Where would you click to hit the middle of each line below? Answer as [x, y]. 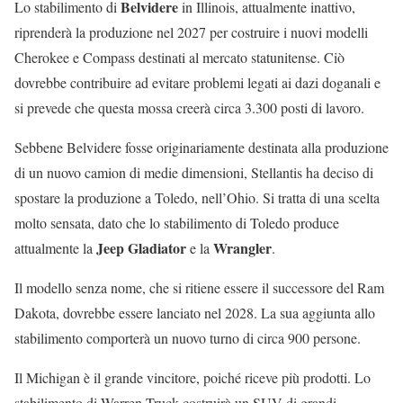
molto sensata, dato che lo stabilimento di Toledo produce [177, 223]
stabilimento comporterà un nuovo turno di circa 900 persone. [188, 338]
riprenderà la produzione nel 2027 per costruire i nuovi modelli [191, 32]
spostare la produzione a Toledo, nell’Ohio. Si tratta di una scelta [197, 198]
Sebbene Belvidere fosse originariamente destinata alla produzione [201, 148]
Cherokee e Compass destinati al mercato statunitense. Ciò [179, 58]
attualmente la [55, 248]
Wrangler [242, 248]
